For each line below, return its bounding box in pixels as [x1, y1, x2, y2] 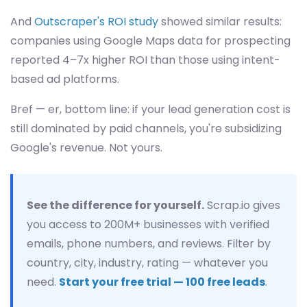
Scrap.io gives [204, 197, 280, 213]
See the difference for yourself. [27, 197, 204, 213]
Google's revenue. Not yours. [10, 140, 162, 156]
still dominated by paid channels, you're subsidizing [10, 121, 282, 136]
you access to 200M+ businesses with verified [27, 217, 269, 232]
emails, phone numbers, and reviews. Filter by [27, 236, 271, 251]
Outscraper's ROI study [34, 14, 158, 29]
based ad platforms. [10, 71, 119, 87]
